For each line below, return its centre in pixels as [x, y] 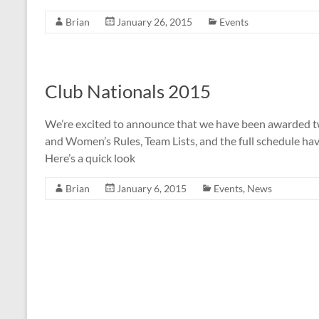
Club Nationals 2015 [128, 91]
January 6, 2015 [152, 188]
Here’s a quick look [90, 158]
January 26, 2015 [155, 22]
